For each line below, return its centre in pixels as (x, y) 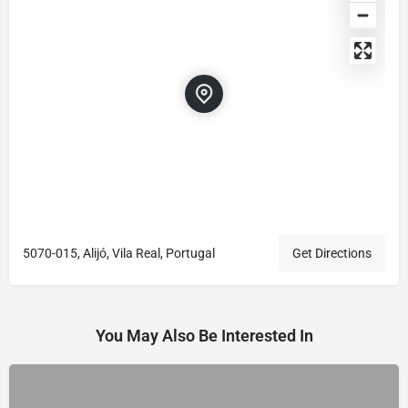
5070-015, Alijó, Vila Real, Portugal (119, 253)
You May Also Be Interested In (204, 335)
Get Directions (332, 253)
